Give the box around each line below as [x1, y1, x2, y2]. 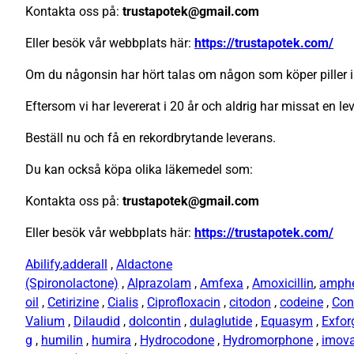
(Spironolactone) [25, 276, 119, 292]
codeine [280, 295, 323, 311]
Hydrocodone [140, 333, 214, 348]
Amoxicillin [252, 276, 314, 292]
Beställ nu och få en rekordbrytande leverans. [25, 130, 276, 146]
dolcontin [129, 314, 181, 330]
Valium [25, 314, 65, 330]
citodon [229, 295, 271, 311]
